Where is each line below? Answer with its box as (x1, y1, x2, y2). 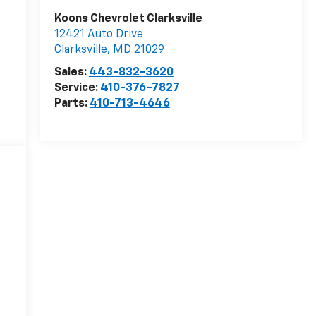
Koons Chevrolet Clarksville (54, 13, 202, 25)
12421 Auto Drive (54, 29, 143, 41)
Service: (54, 83, 100, 95)
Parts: (54, 98, 90, 110)
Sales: (54, 67, 89, 79)
